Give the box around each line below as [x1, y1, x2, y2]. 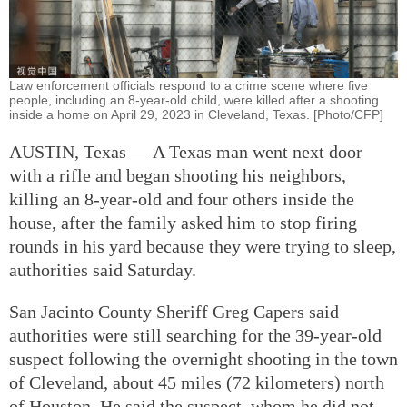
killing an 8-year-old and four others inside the [9, 188, 354, 209]
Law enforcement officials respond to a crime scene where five [9, 77, 368, 93]
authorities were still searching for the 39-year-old [9, 324, 382, 345]
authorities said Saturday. [9, 259, 196, 280]
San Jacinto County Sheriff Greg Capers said [9, 301, 339, 322]
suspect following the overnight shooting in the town [9, 348, 398, 369]
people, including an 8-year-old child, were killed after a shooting [9, 92, 379, 107]
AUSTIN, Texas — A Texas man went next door [9, 141, 362, 162]
